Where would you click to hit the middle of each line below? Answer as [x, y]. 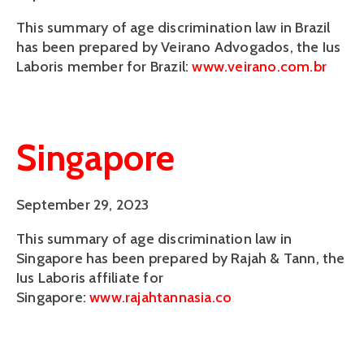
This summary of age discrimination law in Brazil [173, 28]
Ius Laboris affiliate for [90, 277]
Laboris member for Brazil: [104, 67]
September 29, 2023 [83, 204]
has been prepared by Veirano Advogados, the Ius [179, 47]
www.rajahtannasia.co [161, 297]
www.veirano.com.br [260, 67]
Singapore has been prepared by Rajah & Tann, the [181, 258]
